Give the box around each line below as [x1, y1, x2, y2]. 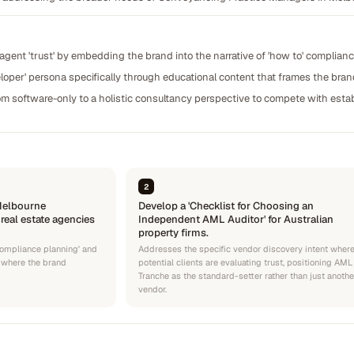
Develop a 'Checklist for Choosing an [138, 199, 314, 213]
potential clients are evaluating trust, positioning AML [138, 257, 352, 268]
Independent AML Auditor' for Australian [138, 213, 333, 226]
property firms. [138, 226, 209, 239]
